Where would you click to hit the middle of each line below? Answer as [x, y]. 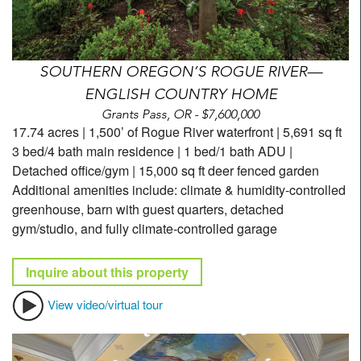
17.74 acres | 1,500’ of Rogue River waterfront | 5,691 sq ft [177, 131]
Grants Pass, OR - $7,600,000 [180, 114]
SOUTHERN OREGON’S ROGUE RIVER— [180, 71]
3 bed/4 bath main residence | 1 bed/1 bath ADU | [152, 151]
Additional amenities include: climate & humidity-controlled [179, 189]
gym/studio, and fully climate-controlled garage [145, 228]
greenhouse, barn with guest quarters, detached [148, 209]
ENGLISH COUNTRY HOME [180, 93]
